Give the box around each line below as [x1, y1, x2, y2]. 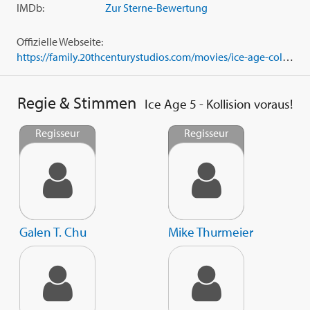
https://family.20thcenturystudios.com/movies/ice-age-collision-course [282, 49, 293, 64]
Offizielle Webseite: [17, 34, 103, 48]
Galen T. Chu [19, 223, 86, 240]
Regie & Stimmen [17, 91, 136, 113]
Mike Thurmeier [168, 223, 253, 240]
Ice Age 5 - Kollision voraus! [145, 95, 293, 112]
